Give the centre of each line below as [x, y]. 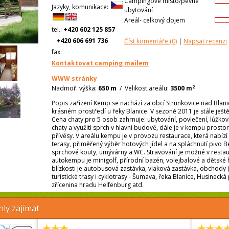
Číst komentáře [146, 41]
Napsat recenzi [205, 41]
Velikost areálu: [147, 88]
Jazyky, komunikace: [80, 7]
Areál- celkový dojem [155, 20]
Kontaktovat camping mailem [100, 63]
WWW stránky [74, 79]
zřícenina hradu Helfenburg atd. [98, 185]
